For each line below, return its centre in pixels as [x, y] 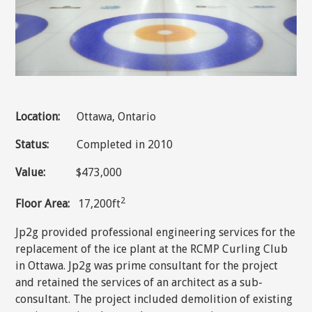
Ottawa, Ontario [108, 117]
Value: [31, 173]
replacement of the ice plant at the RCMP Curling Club [152, 249]
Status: [32, 145]
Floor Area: [47, 204]
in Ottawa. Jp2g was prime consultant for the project [147, 265]
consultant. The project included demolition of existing [154, 299]
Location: [38, 117]
